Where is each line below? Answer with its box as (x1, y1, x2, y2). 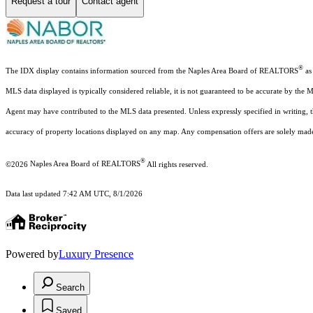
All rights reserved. (145, 160, 208, 168)
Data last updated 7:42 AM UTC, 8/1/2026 (6, 190, 143, 198)
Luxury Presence (59, 248, 133, 261)
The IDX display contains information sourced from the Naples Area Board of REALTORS (6, 66, 298, 75)
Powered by (6, 248, 59, 261)
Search (56, 282, 85, 293)
